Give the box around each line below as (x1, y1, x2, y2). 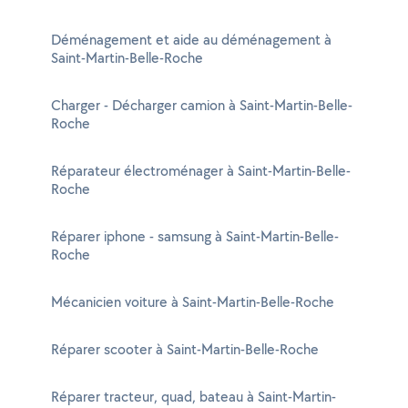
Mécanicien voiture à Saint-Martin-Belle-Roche (51, 292, 334, 311)
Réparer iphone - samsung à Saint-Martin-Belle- (51, 227, 339, 246)
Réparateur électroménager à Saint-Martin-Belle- (51, 161, 351, 180)
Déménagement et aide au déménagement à (51, 30, 331, 49)
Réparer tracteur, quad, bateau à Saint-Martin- (51, 387, 336, 406)
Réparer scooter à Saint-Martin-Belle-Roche (51, 340, 319, 359)
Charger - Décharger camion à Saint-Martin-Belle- (51, 96, 352, 115)
